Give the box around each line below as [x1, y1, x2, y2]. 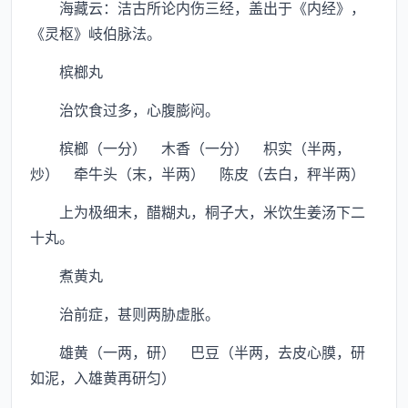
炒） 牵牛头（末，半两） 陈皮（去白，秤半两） [30, 162, 365, 184]
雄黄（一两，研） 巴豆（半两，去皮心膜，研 [30, 341, 365, 362]
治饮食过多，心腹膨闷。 [30, 98, 219, 120]
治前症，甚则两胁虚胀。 [30, 302, 219, 324]
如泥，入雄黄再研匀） [30, 366, 176, 388]
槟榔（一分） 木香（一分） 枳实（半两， [30, 137, 351, 158]
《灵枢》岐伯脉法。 [30, 22, 161, 44]
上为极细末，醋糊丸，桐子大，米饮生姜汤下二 [30, 200, 365, 222]
